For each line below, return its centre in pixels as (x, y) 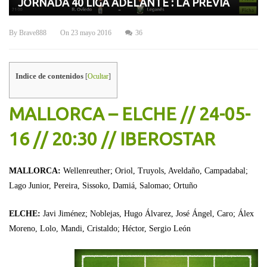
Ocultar (98, 77)
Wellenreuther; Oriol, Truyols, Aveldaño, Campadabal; (156, 170)
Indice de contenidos (49, 76)
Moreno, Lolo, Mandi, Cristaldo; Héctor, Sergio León (100, 228)
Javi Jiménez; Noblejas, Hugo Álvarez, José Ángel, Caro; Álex (148, 213)
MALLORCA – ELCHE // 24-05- (130, 114)
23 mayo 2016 (91, 33)
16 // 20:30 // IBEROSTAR (112, 139)
